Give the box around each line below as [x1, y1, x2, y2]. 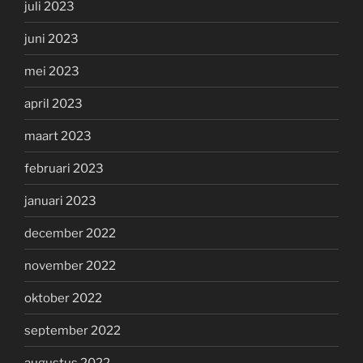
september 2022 [24, 322, 121, 338]
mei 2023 [24, 63, 79, 79]
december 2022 [24, 225, 116, 241]
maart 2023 [24, 128, 92, 143]
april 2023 [24, 96, 83, 111]
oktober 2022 [24, 290, 102, 305]
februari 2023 [24, 160, 104, 176]
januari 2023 [24, 193, 96, 208]
